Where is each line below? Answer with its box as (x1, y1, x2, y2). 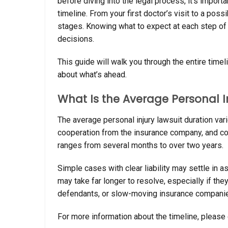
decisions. (58, 34, 94, 44)
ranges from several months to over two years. (58, 140, 223, 151)
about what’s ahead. (58, 69, 127, 79)
